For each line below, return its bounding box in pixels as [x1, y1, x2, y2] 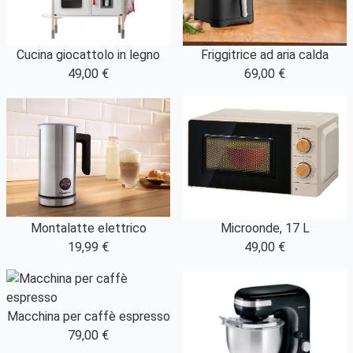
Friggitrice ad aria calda [201, 47, 329, 63]
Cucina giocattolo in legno [17, 47, 160, 63]
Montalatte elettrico [30, 221, 147, 236]
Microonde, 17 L [220, 221, 310, 236]
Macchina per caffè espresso [6, 309, 170, 325]
